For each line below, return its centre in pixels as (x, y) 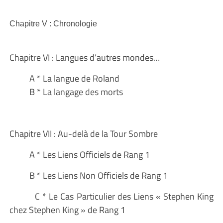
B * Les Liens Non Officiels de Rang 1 (98, 175)
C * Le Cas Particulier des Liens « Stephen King (124, 196)
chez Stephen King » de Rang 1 (67, 210)
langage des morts (87, 92)
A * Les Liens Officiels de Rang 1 (89, 154)
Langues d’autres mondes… (108, 57)
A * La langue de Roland (74, 78)
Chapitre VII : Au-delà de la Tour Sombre (83, 133)
